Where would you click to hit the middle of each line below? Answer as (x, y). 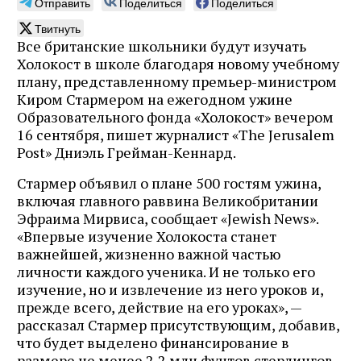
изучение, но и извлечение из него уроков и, (170, 289)
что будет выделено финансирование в (153, 342)
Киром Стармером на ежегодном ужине (155, 99)
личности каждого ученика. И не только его (166, 271)
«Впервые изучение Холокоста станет (147, 236)
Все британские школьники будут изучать (162, 46)
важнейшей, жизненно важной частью (149, 253)
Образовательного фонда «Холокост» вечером (175, 116)
